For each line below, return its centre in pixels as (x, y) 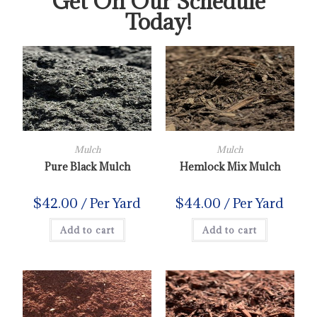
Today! (158, 21)
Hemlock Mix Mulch (230, 166)
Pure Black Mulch (87, 166)
